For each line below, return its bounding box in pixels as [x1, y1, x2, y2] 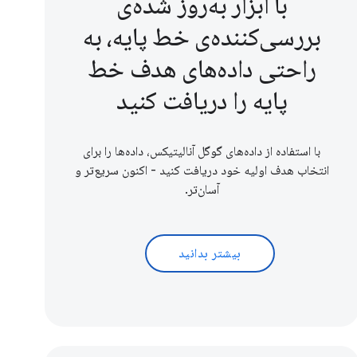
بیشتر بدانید [178, 245, 241, 262]
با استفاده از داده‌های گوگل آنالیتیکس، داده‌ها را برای [83, 143, 321, 160]
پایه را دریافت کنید [116, 84, 288, 117]
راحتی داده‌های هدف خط [87, 53, 317, 85]
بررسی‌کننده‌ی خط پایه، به [83, 21, 321, 53]
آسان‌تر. [184, 182, 219, 198]
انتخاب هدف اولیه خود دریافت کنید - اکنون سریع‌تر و [74, 163, 329, 179]
